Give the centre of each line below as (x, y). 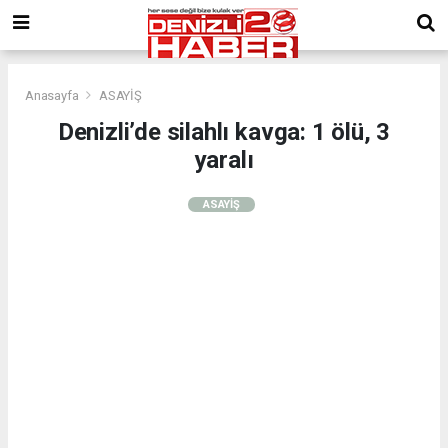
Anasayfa (53, 95)
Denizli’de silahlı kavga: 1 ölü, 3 (224, 131)
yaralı (224, 159)
